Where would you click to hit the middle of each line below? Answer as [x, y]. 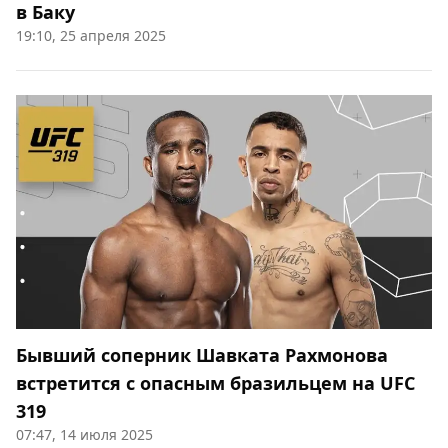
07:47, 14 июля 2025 [84, 435]
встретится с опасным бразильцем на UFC [215, 383]
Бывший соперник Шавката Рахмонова [202, 355]
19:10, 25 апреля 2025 [91, 36]
